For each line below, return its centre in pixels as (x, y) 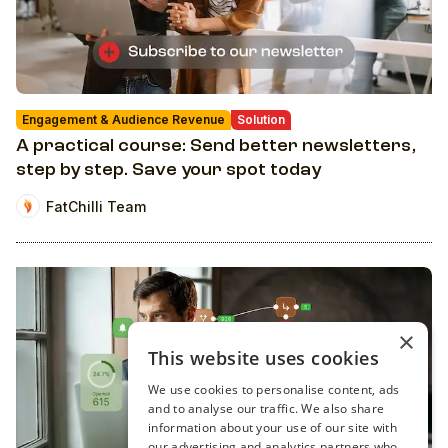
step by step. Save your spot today (168, 170)
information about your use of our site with (272, 427)
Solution (261, 120)
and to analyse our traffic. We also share (266, 408)
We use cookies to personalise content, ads (274, 389)
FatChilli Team (96, 206)
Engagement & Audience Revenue (123, 120)
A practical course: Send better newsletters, (216, 146)
